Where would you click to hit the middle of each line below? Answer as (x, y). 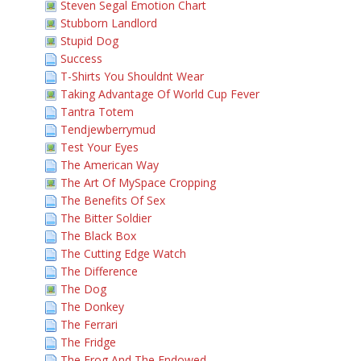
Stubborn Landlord (109, 23)
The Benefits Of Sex (113, 200)
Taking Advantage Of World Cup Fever (160, 94)
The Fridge (88, 342)
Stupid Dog (89, 41)
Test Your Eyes (100, 147)
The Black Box (98, 236)
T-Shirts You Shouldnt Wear (132, 76)
